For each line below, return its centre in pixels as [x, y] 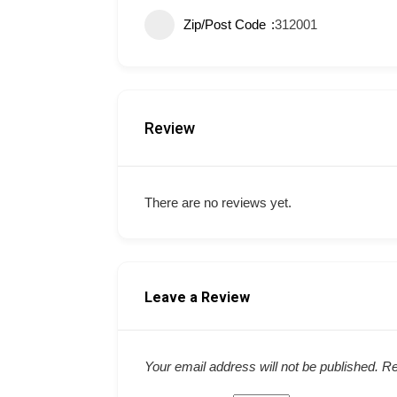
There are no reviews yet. [218, 202]
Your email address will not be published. [261, 366]
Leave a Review [197, 297]
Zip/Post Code [225, 24]
